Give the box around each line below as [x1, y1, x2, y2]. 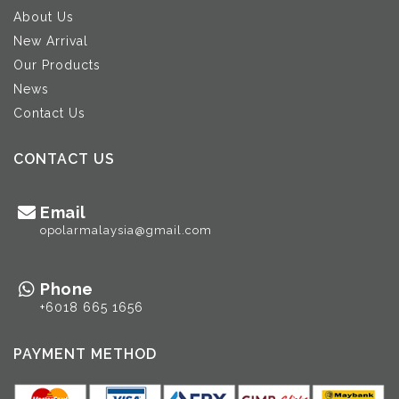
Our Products [13, 58, 101, 72]
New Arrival [13, 34, 88, 48]
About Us [13, 10, 74, 24]
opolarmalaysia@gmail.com [40, 224, 212, 237]
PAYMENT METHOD [13, 346, 157, 362]
